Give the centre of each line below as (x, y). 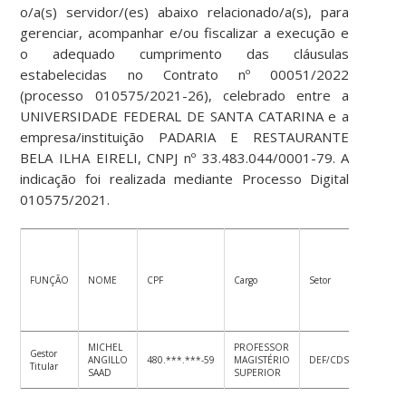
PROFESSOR (262, 348)
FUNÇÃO (50, 280)
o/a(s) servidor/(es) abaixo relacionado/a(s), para (185, 12)
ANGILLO (108, 360)
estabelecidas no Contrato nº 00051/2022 (185, 75)
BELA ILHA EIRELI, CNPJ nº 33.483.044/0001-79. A (185, 158)
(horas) (382, 298)
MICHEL (106, 348)
